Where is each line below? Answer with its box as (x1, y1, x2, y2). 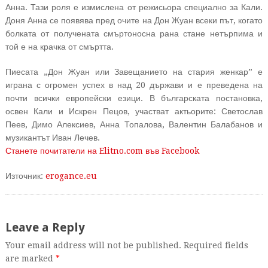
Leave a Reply (5, 220, 85, 234)
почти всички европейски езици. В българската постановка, (5, 93, 263, 103)
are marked (5, 254, 56, 263)
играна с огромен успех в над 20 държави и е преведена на (5, 80, 263, 90)
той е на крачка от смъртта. (5, 42, 114, 51)
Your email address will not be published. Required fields (5, 240, 248, 250)
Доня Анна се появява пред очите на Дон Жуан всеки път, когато (5, 16, 263, 25)
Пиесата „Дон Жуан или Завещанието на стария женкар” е (5, 67, 263, 77)
